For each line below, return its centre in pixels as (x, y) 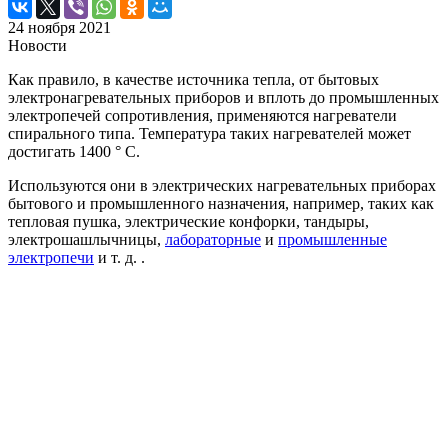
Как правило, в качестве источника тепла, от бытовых (193, 79)
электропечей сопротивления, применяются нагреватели (202, 115)
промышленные (332, 239)
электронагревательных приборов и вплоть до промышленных (223, 97)
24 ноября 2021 (59, 27)
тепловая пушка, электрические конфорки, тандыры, (188, 221)
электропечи (51, 257)
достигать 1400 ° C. (74, 151)
